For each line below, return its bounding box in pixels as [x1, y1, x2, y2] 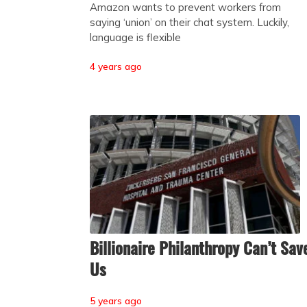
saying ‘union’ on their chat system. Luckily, [90, 15, 290, 29]
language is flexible [90, 30, 182, 44]
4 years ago [90, 60, 143, 73]
